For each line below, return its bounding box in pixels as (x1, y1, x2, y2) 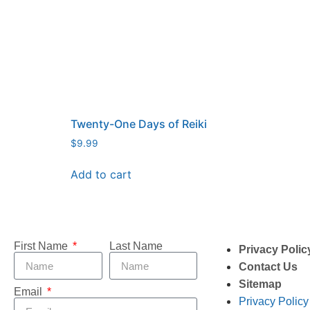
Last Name (109, 240, 163, 253)
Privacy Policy (239, 295, 309, 308)
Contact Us (239, 261, 298, 273)
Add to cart (71, 167, 131, 182)
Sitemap (239, 278, 282, 291)
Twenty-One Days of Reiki (71, 117, 207, 131)
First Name (14, 240, 71, 253)
